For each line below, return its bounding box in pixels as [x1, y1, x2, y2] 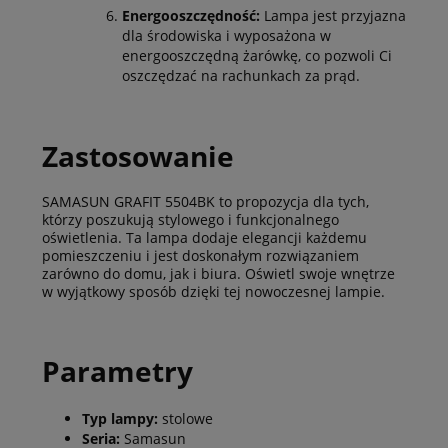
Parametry [42, 352, 193, 391]
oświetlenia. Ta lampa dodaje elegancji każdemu [42, 228, 367, 248]
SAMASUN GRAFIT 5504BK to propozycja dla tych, [42, 192, 369, 212]
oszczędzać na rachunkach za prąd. [122, 65, 360, 85]
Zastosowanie [42, 136, 234, 175]
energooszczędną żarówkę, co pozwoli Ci [122, 45, 392, 65]
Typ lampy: [82, 408, 162, 428]
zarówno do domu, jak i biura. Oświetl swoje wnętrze [42, 264, 395, 284]
